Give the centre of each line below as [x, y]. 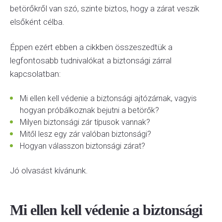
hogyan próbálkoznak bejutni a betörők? [89, 110]
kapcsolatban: [35, 74]
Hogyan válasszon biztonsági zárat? [83, 146]
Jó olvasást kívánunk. [49, 170]
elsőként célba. [37, 22]
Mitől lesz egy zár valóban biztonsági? [85, 134]
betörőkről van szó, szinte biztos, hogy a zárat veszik [105, 8]
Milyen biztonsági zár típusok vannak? [85, 122]
